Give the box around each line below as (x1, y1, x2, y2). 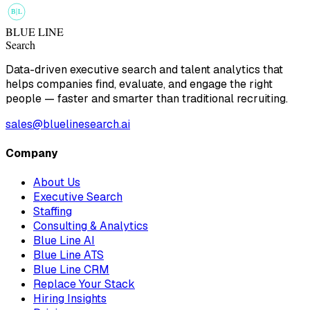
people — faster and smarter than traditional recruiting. (6, 91, 288, 106)
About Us (33, 175, 80, 190)
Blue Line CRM (33, 262, 109, 277)
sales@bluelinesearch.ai (6, 116, 130, 131)
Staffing (33, 204, 72, 219)
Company (6, 146, 57, 161)
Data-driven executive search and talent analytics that (6, 62, 283, 77)
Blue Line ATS (33, 248, 104, 263)
